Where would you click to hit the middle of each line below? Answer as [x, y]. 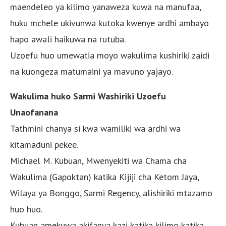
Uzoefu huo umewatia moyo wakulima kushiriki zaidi [110, 55]
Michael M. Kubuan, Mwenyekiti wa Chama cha [98, 160]
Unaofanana [34, 112]
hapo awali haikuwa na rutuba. [68, 39]
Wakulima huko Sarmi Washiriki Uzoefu [88, 96]
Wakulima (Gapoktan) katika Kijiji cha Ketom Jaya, [104, 177]
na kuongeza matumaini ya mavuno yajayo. [92, 71]
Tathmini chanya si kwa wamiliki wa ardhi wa [95, 128]
